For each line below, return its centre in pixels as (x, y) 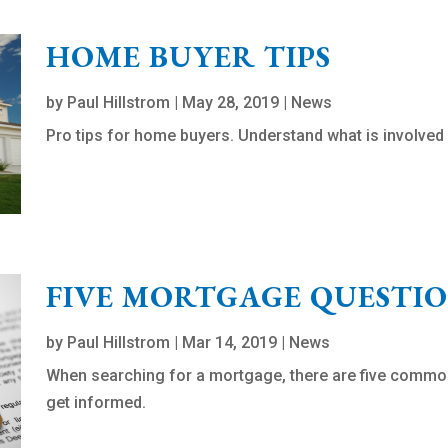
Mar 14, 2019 (230, 343)
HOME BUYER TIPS (189, 57)
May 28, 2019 (231, 103)
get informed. (96, 403)
